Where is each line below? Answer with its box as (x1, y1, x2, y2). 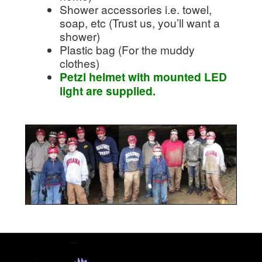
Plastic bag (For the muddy (59, 41, 195, 57)
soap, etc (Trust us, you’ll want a (59, 14, 220, 30)
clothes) (59, 54, 99, 71)
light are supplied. (59, 82, 156, 99)
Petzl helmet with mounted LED (59, 68, 227, 85)
